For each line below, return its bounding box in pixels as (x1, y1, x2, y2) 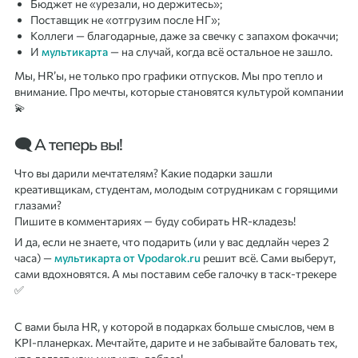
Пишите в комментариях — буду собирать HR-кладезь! (14, 214, 296, 229)
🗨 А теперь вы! (14, 134, 122, 155)
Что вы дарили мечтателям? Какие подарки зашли (14, 166, 272, 181)
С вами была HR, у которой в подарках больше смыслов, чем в (14, 319, 334, 333)
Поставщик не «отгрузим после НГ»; (30, 12, 220, 26)
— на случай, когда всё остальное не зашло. (108, 44, 332, 58)
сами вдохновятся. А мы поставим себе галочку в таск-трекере (14, 266, 336, 280)
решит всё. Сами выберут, (201, 250, 336, 265)
